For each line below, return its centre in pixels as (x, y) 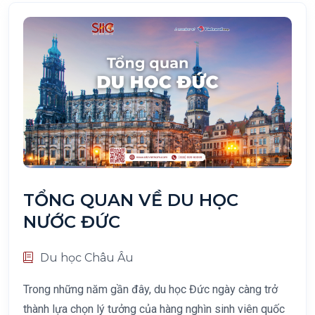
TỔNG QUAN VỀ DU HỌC (131, 200)
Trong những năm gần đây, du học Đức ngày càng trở (150, 290)
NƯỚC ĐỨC (72, 222)
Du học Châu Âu (87, 258)
